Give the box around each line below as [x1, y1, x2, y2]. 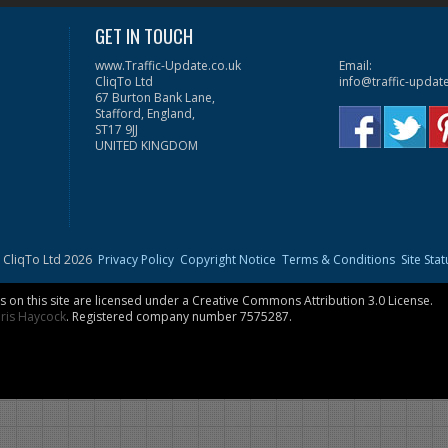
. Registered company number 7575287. [66, 308, 292, 326]
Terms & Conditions [282, 251, 395, 269]
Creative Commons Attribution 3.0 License [192, 292, 430, 310]
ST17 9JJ [95, 121, 139, 139]
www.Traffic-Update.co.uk [95, 57, 242, 75]
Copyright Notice [180, 251, 276, 269]
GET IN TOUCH [95, 21, 194, 50]
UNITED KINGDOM [95, 137, 199, 155]
